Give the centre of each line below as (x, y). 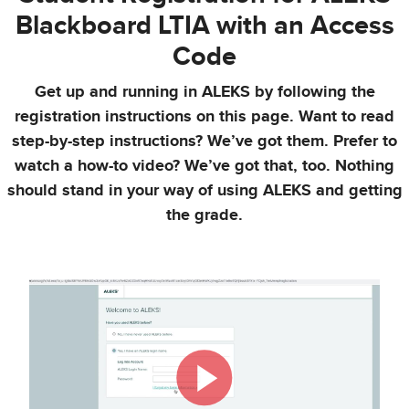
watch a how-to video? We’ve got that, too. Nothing (204, 166)
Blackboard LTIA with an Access (204, 26)
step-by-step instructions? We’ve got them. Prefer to (204, 142)
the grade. (204, 215)
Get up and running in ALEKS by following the (204, 92)
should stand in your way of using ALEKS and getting (204, 191)
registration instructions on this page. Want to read (204, 117)
